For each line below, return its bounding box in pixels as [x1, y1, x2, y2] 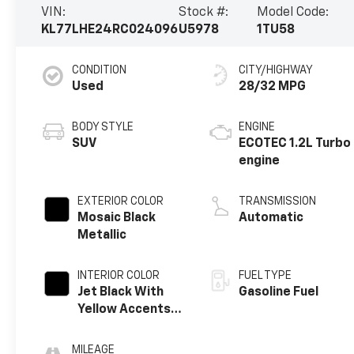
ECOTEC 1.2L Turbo [239, 137, 352, 151]
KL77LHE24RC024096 [41, 24, 179, 37]
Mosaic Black [77, 212, 156, 225]
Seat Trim [77, 338, 137, 352]
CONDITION [72, 65, 127, 77]
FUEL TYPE [239, 270, 292, 282]
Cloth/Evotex [77, 321, 160, 334]
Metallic [77, 229, 127, 243]
